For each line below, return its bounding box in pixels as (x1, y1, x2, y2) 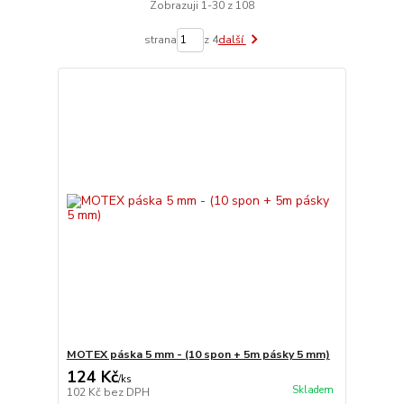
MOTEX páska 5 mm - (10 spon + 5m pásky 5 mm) (66, 347, 330, 362)
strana (143, 32, 177, 48)
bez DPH (103, 385, 150, 399)
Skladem (291, 383, 334, 398)
